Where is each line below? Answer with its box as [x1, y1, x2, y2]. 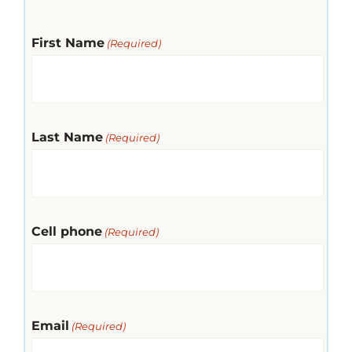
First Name [31, 35, 104, 50]
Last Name [31, 129, 103, 145]
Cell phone [31, 223, 102, 239]
